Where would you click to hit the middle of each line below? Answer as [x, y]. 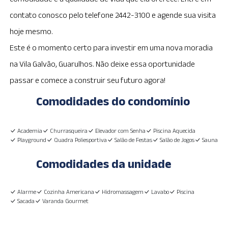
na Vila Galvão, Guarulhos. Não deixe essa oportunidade [103, 64]
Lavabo [160, 192]
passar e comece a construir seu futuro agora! [88, 80]
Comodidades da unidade [104, 164]
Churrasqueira [69, 131]
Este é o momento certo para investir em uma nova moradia [111, 48]
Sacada [26, 201]
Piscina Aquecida [175, 131]
